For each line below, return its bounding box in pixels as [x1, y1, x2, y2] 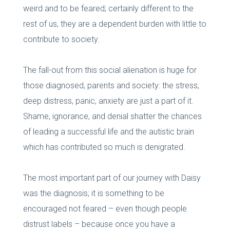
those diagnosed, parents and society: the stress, [23, 80, 199, 90]
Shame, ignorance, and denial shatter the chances [23, 111, 202, 121]
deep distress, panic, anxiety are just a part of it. [23, 95, 194, 106]
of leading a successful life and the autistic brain [23, 126, 194, 137]
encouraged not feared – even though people [23, 203, 187, 214]
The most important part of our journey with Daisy [23, 172, 201, 183]
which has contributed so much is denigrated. [23, 142, 185, 152]
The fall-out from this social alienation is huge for [23, 65, 197, 75]
